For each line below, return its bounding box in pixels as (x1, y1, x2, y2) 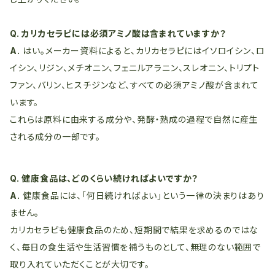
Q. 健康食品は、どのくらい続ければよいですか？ (10, 173, 199, 184)
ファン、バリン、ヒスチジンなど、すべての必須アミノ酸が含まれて (10, 80, 259, 90)
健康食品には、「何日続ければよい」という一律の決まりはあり (20, 190, 265, 201)
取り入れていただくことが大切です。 (10, 259, 150, 269)
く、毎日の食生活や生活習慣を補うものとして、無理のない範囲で (10, 242, 261, 252)
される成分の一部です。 (10, 131, 101, 142)
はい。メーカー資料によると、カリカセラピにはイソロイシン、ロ (20, 45, 265, 56)
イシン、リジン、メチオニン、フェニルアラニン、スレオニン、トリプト (10, 63, 260, 73)
